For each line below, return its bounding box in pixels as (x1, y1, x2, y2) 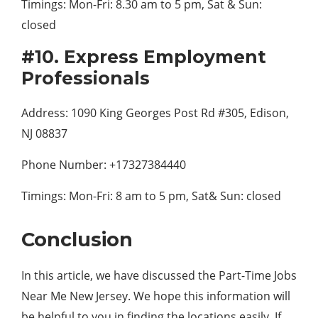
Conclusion (21, 228, 133, 251)
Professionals (21, 67, 150, 89)
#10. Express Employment (21, 46, 266, 67)
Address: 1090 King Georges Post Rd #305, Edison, (21, 105, 289, 121)
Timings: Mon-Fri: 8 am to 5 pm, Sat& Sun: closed (21, 188, 281, 204)
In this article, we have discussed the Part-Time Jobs (21, 268, 297, 283)
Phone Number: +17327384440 (21, 157, 186, 172)
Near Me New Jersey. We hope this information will (21, 288, 290, 304)
